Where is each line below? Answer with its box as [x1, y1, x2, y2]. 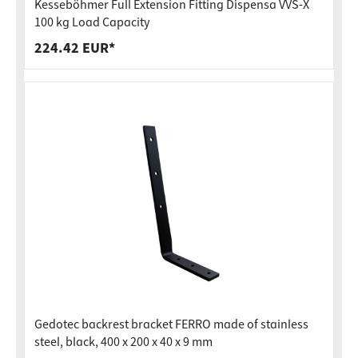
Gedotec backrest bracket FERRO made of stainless [34, 316, 308, 333]
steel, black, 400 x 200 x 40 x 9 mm [34, 333, 213, 351]
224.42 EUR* [34, 38, 115, 58]
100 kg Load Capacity [34, 14, 149, 31]
